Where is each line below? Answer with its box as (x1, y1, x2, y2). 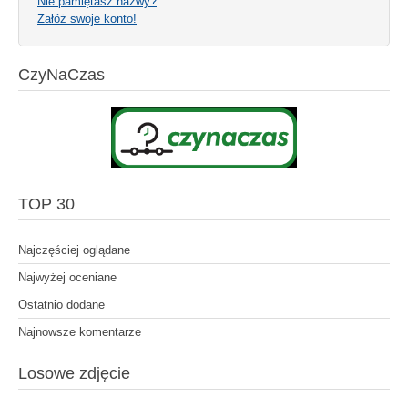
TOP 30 (18, 194, 75, 213)
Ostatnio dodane (18, 297, 105, 311)
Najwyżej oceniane (18, 270, 117, 284)
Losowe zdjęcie (18, 363, 130, 382)
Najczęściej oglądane (18, 242, 130, 257)
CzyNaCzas (18, 65, 105, 84)
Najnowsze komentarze (18, 324, 141, 339)
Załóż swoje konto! (37, 11, 137, 25)
